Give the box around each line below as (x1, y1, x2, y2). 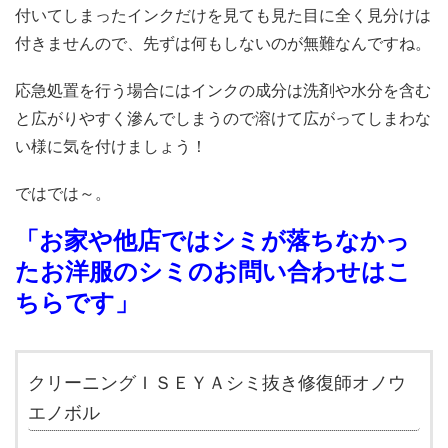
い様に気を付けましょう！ (15, 138, 207, 156)
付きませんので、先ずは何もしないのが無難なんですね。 (15, 34, 431, 52)
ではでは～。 (15, 185, 111, 203)
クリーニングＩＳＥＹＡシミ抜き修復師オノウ (28, 373, 406, 394)
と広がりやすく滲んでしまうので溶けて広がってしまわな (15, 110, 431, 128)
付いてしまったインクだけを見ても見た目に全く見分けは (15, 6, 431, 24)
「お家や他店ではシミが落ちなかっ (15, 227, 410, 255)
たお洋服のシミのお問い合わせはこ (15, 258, 411, 286)
